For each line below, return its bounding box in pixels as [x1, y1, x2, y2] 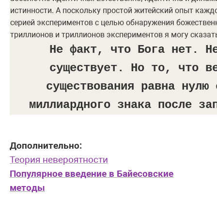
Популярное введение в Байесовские [10, 169, 173, 180]
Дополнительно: [10, 140, 82, 152]
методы [10, 183, 45, 194]
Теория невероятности [10, 155, 108, 166]
